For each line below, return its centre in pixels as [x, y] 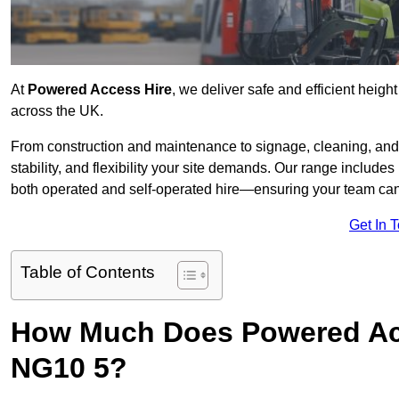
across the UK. [57, 111]
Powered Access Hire [100, 90]
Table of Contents [88, 273]
